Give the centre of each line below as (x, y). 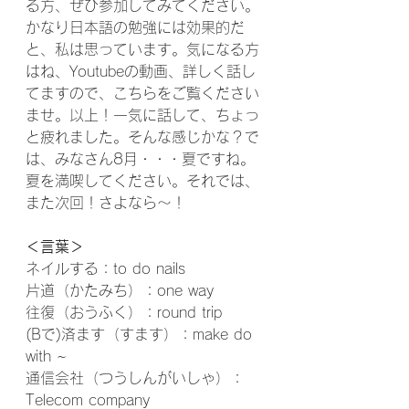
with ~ (46, 356)
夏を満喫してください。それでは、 (142, 181)
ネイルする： (69, 268)
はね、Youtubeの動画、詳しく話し (141, 71)
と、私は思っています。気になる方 (142, 49)
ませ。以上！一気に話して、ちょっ (142, 115)
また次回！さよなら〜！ (106, 203)
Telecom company (88, 400)
